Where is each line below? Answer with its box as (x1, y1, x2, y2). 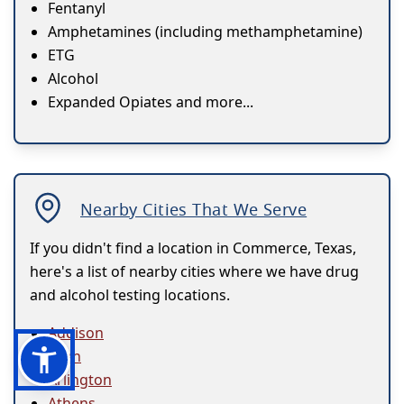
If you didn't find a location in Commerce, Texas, (30, 238, 356, 259)
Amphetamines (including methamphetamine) (48, 22, 363, 42)
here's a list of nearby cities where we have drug (30, 262, 359, 282)
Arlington (48, 370, 112, 390)
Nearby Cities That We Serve (80, 198, 308, 221)
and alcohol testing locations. (30, 285, 230, 306)
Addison (48, 323, 104, 344)
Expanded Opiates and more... (48, 92, 253, 113)
